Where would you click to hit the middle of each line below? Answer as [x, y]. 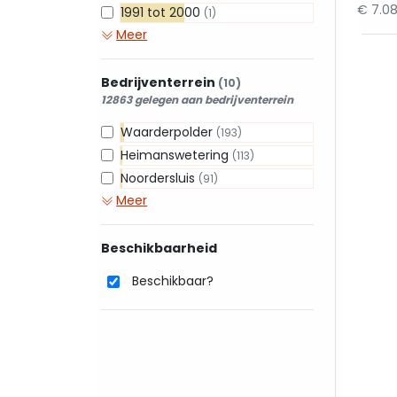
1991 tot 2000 [162, 12]
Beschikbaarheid [159, 248]
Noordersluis [160, 178]
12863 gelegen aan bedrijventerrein [197, 100]
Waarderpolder [168, 132]
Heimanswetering [176, 155]
